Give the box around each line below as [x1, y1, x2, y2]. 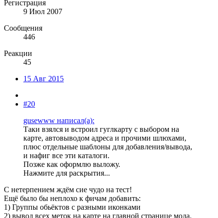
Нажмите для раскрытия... [23, 168, 110, 177]
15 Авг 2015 [23, 74, 64, 83]
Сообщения [4, 23, 42, 32]
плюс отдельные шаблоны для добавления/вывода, [23, 142, 192, 151]
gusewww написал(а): [23, 116, 94, 125]
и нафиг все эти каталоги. [23, 151, 109, 160]
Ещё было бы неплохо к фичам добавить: [4, 194, 141, 202]
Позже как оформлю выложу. [23, 160, 120, 168]
